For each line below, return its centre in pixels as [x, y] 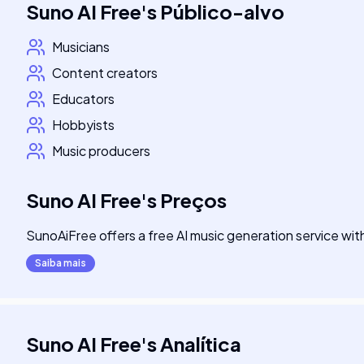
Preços [193, 200]
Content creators [105, 73]
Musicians [81, 47]
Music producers [101, 151]
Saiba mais [61, 263]
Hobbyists [83, 125]
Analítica [201, 344]
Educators [83, 99]
